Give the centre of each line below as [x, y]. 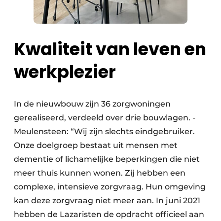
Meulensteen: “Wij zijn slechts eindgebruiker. [104, 131]
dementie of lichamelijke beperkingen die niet [107, 159]
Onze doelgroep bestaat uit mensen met [96, 145]
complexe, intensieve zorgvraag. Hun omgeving [110, 186]
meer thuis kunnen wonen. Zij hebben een [100, 173]
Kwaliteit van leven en [110, 49]
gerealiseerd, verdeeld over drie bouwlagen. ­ [105, 117]
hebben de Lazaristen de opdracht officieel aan [109, 214]
